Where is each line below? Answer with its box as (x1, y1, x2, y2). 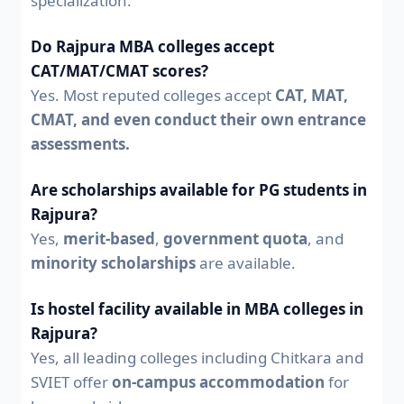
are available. (196, 252, 296, 273)
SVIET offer (31, 371, 112, 392)
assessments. (31, 133, 130, 154)
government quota (163, 227, 308, 249)
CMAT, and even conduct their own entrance (31, 108, 366, 130)
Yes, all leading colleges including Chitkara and (31, 346, 363, 368)
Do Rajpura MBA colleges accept (31, 35, 274, 57)
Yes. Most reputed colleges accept (31, 84, 275, 106)
